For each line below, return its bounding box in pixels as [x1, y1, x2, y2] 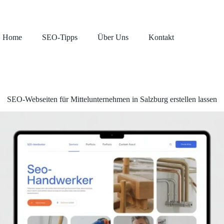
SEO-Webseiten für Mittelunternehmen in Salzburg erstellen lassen [7, 95, 217, 103]
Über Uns [97, 33, 129, 41]
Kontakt [148, 33, 174, 41]
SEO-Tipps [42, 33, 78, 41]
